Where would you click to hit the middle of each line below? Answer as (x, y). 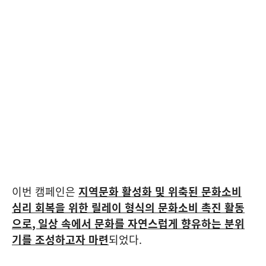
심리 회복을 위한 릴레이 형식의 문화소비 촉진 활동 (128, 207)
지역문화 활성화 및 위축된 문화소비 (160, 191)
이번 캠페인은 (45, 191)
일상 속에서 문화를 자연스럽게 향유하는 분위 (141, 223)
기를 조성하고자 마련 (60, 239)
